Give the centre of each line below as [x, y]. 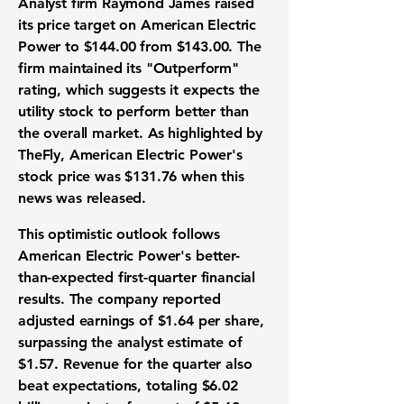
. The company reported [140, 299]
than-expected [68, 277]
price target [76, 25]
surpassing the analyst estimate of [130, 342]
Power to [51, 46]
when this [211, 176]
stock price [55, 176]
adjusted [49, 321]
